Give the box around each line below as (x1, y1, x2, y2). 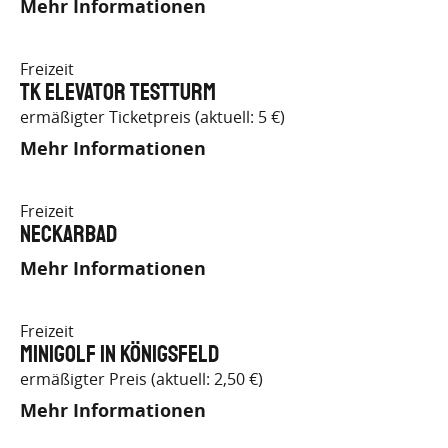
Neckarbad (20, 223, 117, 247)
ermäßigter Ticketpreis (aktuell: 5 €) (20, 106, 285, 128)
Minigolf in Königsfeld (20, 343, 219, 367)
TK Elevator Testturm (20, 81, 216, 105)
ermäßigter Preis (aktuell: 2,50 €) (20, 368, 263, 390)
